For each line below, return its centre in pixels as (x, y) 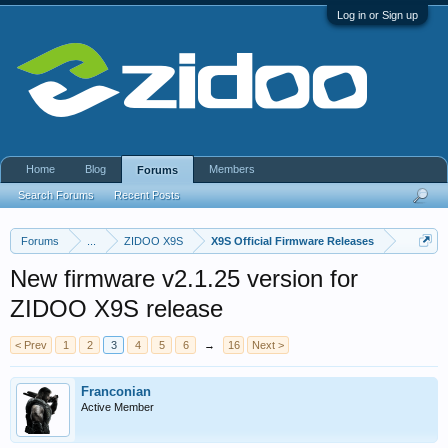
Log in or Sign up (377, 15)
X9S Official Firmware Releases (292, 241)
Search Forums (56, 195)
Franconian (116, 391)
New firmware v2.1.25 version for (184, 278)
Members (232, 169)
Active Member (117, 407)
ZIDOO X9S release (116, 308)
